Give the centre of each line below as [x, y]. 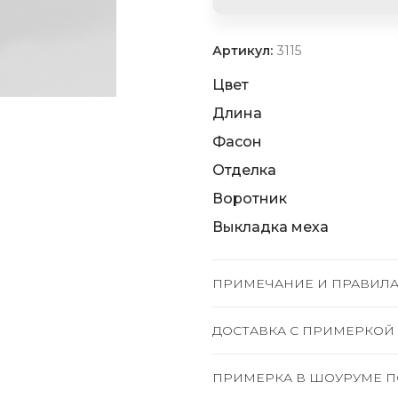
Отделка [244, 170]
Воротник [250, 199]
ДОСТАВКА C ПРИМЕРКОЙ [303, 330]
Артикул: [244, 51]
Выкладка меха [271, 227]
